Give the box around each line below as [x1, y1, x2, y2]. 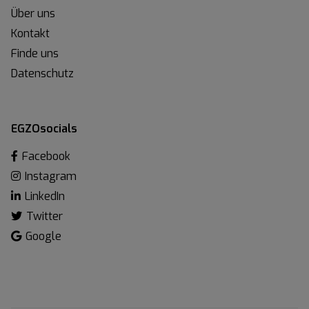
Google [26, 228, 61, 243]
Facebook [22, 148, 70, 163]
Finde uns [11, 46, 59, 61]
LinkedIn [25, 188, 65, 203]
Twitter [26, 208, 63, 223]
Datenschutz [11, 66, 74, 81]
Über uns [11, 6, 55, 21]
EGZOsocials [11, 121, 77, 136]
